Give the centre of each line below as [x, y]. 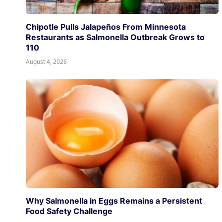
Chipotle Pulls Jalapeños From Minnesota [106, 27]
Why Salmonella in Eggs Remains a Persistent [114, 200]
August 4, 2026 [46, 61]
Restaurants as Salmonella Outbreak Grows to [115, 37]
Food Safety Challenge [69, 211]
